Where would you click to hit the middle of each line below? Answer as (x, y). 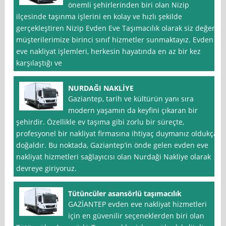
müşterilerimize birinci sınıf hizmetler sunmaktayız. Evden (115, 40)
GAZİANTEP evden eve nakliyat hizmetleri (138, 204)
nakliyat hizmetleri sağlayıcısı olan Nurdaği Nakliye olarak (114, 157)
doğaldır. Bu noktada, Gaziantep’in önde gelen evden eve (112, 145)
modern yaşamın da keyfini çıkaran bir (133, 110)
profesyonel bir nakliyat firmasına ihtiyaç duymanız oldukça (117, 134)
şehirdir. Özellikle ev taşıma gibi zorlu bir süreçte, (100, 122)
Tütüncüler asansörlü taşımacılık (125, 194)
